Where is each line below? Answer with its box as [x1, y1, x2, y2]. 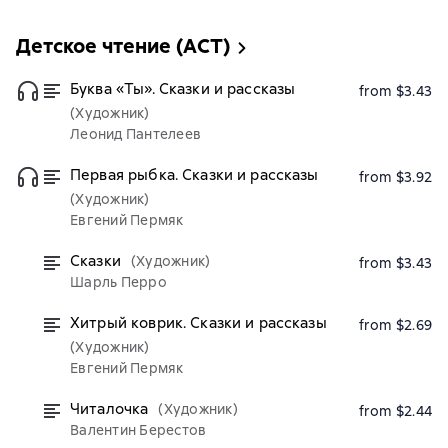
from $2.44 [358, 402, 432, 420]
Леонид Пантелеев [70, 125, 201, 143]
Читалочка [70, 399, 149, 419]
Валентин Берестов [70, 421, 207, 439]
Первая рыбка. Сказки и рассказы [70, 165, 319, 185]
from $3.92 [358, 168, 432, 186]
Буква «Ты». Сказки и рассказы [70, 79, 296, 99]
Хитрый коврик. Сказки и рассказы [70, 313, 327, 333]
